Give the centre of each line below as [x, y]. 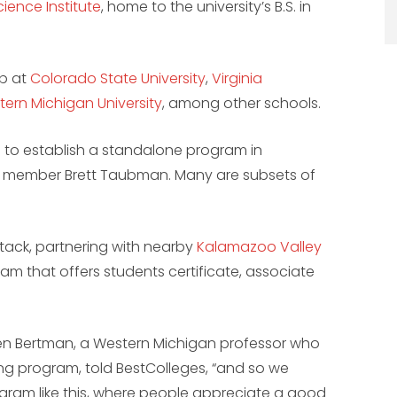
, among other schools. [241, 104]
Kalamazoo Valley [259, 247]
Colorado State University [118, 79]
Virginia [237, 79]
